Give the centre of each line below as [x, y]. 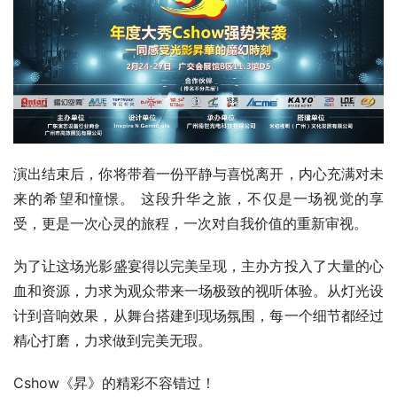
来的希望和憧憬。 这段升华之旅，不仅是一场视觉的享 [198, 198]
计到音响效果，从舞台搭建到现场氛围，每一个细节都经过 [198, 315]
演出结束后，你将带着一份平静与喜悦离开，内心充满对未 [198, 173]
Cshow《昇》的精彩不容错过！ [114, 382]
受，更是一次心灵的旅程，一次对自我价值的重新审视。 [191, 223]
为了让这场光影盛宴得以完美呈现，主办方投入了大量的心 [198, 265]
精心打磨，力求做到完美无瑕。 [113, 340]
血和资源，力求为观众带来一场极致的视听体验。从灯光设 [198, 290]
